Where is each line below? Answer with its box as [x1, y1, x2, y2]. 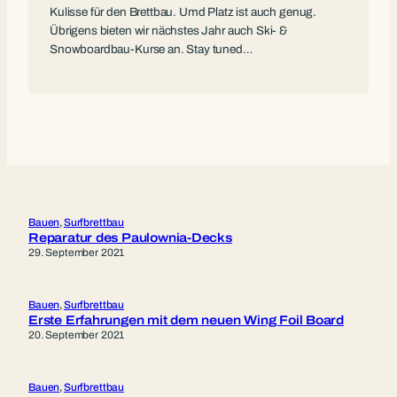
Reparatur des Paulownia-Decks [28, 230, 232, 245]
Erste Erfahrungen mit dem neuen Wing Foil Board [28, 313, 345, 327]
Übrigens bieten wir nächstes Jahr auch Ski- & [50, 23, 288, 37]
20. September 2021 [28, 328, 125, 341]
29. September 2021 [28, 245, 125, 259]
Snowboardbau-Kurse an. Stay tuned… [50, 42, 253, 56]
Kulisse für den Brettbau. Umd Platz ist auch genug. [50, 4, 317, 19]
